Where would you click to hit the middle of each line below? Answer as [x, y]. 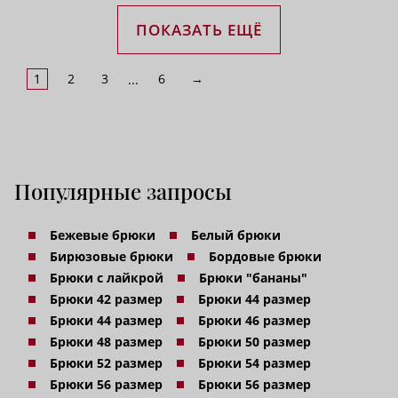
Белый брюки [236, 235]
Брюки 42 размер [106, 299]
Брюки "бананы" [253, 278]
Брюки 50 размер [255, 342]
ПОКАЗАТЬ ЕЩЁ [199, 30]
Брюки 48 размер [106, 342]
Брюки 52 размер [106, 363]
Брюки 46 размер [255, 321]
